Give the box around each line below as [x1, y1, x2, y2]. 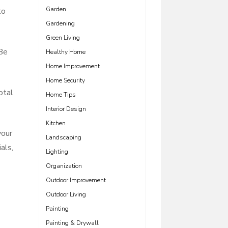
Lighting [46, 148, 68, 156]
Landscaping [46, 133, 81, 141]
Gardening [46, 19, 75, 27]
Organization [46, 162, 82, 170]
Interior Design [46, 105, 86, 113]
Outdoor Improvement [46, 176, 106, 184]
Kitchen [46, 119, 66, 127]
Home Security [46, 76, 85, 84]
